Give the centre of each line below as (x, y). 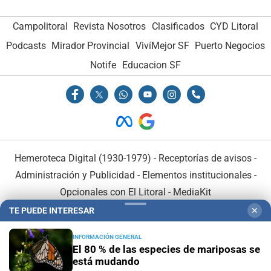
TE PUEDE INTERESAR (52, 211)
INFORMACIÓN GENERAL (107, 237)
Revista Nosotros (110, 26)
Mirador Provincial (91, 45)
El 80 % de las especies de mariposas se (166, 249)
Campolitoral (40, 26)
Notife (103, 65)
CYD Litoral (234, 26)
